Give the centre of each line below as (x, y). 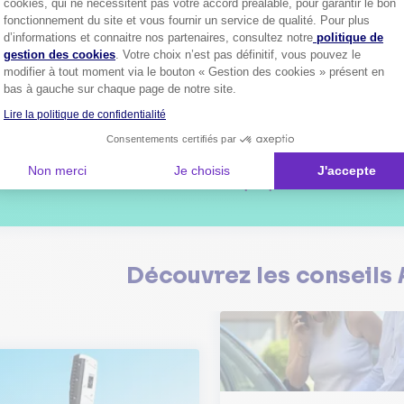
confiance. (244, 166)
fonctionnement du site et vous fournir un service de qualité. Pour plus (187, 20)
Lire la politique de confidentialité (85, 114)
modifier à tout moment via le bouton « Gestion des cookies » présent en (194, 71)
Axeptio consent (193, 29)
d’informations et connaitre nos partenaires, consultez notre (158, 37)
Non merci (58, 170)
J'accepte (346, 170)
